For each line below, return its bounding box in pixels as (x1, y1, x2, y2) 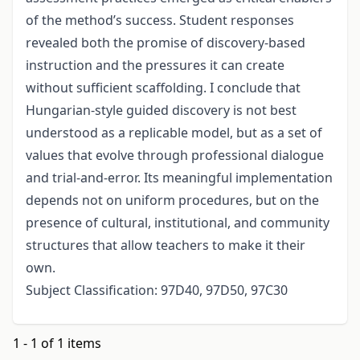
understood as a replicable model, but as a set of (26, 124, 322, 142)
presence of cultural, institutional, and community (26, 214, 329, 232)
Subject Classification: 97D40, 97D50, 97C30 (26, 281, 288, 300)
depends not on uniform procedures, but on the (26, 191, 319, 210)
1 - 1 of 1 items (13, 334, 101, 353)
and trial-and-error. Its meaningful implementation (26, 169, 333, 187)
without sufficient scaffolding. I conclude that (26, 79, 301, 97)
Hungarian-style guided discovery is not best (26, 101, 297, 120)
